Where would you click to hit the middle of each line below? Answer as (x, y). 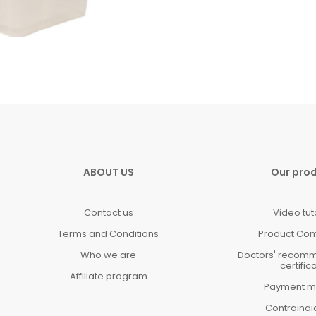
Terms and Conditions (109, 233)
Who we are (109, 255)
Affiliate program (108, 276)
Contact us (108, 212)
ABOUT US (108, 172)
